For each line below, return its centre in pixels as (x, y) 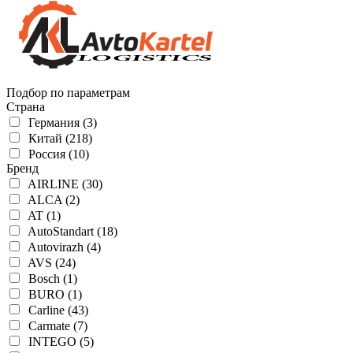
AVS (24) (52, 263)
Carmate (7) (58, 326)
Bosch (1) (53, 279)
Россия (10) (59, 154)
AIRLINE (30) (65, 184)
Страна (26, 107)
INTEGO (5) (61, 342)
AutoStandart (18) (72, 231)
